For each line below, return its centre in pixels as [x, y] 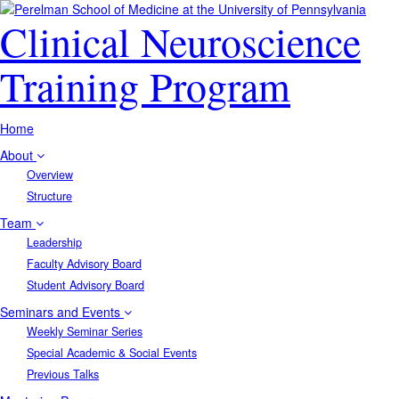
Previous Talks [63, 374]
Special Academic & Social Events [112, 353]
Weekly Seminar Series [85, 331]
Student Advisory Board [85, 285]
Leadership [54, 242]
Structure [49, 196]
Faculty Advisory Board [84, 264]
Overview [50, 175]
